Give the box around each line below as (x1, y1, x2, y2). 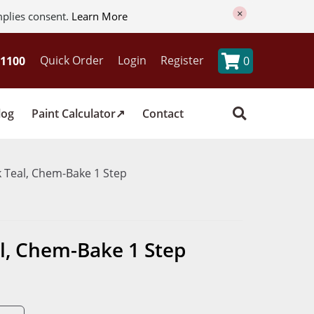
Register (161, 53, 204, 68)
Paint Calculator (32, 105, 116, 121)
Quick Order (40, 53, 104, 68)
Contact (142, 105, 184, 121)
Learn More (71, 9, 128, 23)
